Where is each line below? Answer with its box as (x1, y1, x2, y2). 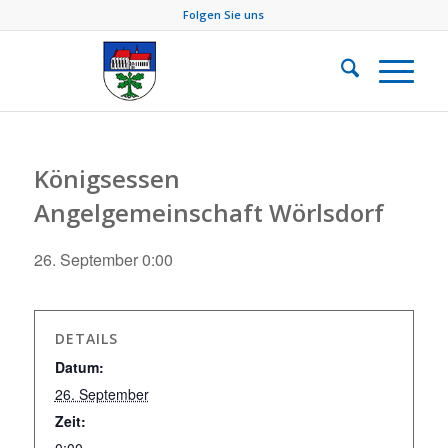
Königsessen (33, 162, 180, 195)
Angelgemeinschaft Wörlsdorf (33, 196, 384, 229)
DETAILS (54, 329, 118, 348)
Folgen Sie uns (183, 7, 265, 22)
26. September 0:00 (33, 248, 173, 271)
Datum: (54, 357, 104, 377)
